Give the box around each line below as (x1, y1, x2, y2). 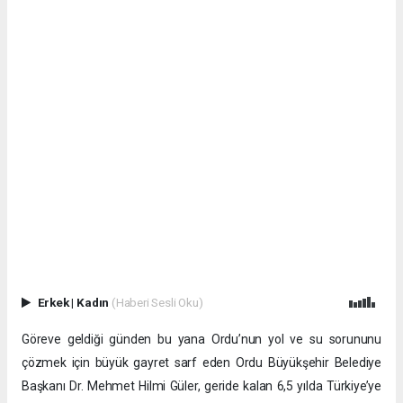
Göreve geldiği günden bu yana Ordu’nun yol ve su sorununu (22, 332, 381, 347)
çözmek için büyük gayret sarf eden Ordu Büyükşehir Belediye (22, 355, 381, 371)
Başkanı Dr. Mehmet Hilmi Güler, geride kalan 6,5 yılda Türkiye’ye (22, 379, 381, 394)
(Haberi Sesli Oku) (111, 295, 203, 310)
